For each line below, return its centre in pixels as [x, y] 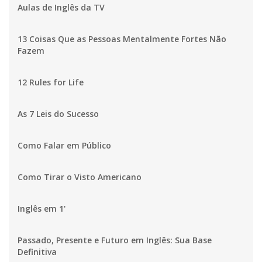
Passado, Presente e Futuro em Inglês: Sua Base [115, 240]
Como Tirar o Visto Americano [80, 177]
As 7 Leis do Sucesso [58, 114]
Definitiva [37, 252]
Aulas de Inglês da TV [61, 8]
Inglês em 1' [42, 209]
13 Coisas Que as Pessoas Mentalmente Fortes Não [122, 39]
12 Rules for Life [51, 82]
